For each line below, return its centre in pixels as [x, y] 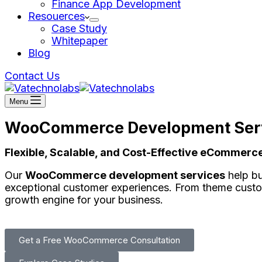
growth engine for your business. [84, 200]
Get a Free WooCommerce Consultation [99, 240]
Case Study [79, 28]
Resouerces [56, 16]
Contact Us [32, 76]
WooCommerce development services [125, 175]
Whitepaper [80, 41]
